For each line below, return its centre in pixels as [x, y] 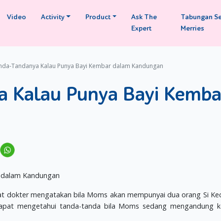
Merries [193, 29]
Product [98, 17]
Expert [142, 29]
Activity [53, 17]
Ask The [144, 17]
